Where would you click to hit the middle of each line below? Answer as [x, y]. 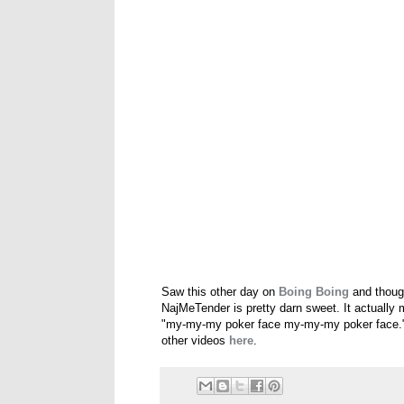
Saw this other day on [220, 292]
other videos [195, 341]
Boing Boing [314, 292]
